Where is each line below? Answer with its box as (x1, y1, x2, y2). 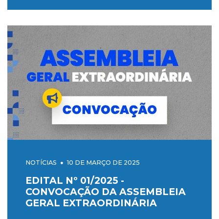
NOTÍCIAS (25, 158, 57, 166)
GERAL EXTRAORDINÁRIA (25, 197, 157, 209)
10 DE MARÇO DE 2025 (66, 158, 140, 166)
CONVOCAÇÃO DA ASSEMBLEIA (25, 185, 186, 197)
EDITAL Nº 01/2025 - (25, 174, 124, 186)
